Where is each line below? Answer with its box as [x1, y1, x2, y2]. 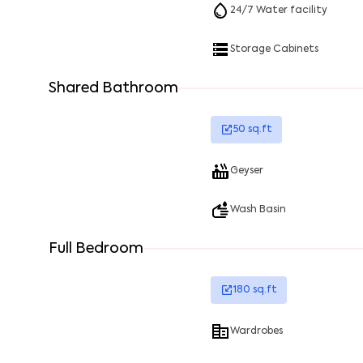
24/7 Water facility [230, 6, 327, 15]
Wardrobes [230, 327, 283, 336]
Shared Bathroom [49, 81, 178, 96]
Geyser [230, 166, 263, 176]
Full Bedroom [49, 241, 143, 256]
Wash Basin [230, 205, 286, 215]
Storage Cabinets [230, 45, 318, 54]
